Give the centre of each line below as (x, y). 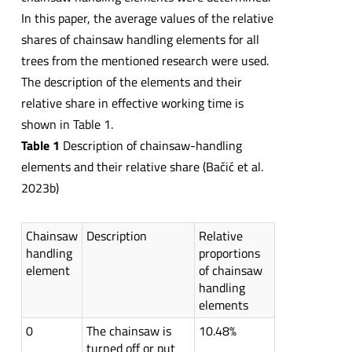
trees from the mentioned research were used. (145, 61)
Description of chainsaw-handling (150, 146)
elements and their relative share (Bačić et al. (142, 167)
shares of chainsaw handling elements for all (140, 40)
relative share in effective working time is (132, 103)
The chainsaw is (128, 331)
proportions (229, 253)
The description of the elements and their (131, 82)
